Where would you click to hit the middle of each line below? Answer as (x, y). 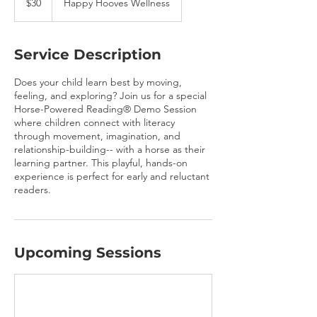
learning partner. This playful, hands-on (101, 163)
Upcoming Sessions (88, 253)
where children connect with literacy (94, 122)
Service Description (88, 54)
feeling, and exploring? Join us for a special (110, 96)
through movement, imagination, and (97, 136)
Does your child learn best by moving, (98, 82)
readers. (33, 190)
